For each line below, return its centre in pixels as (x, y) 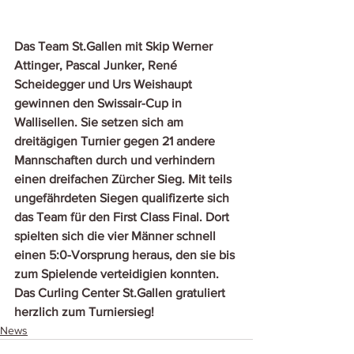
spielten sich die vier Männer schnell (117, 236)
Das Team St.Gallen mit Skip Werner (115, 47)
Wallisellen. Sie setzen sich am (100, 122)
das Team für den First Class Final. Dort (123, 217)
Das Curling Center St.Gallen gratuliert (121, 293)
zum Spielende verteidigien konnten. (118, 274)
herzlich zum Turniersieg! (84, 312)
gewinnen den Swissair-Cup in (100, 104)
